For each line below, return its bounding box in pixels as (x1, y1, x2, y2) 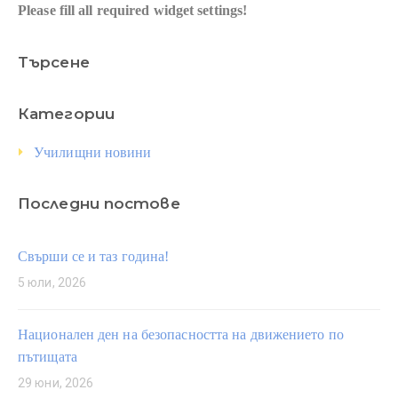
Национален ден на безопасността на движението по (18, 327, 344, 342)
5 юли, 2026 (18, 275, 87, 290)
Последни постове (18, 195, 180, 212)
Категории (18, 105, 115, 123)
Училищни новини (34, 145, 152, 160)
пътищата (18, 349, 77, 364)
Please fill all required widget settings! (18, 3, 248, 18)
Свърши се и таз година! (18, 249, 170, 264)
